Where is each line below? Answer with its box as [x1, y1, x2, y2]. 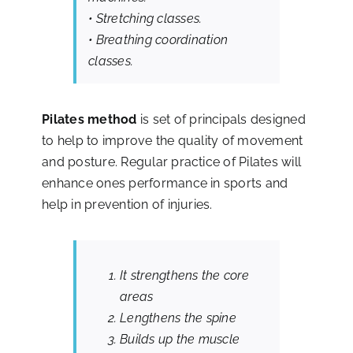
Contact [153, 29, 200, 45]
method [87, 111, 140, 127]
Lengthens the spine [120, 310, 236, 325]
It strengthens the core [120, 267, 249, 283]
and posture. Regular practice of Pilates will [42, 154, 302, 169]
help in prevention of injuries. [42, 196, 213, 212]
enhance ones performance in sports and [42, 175, 288, 191]
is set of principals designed [139, 111, 306, 127]
